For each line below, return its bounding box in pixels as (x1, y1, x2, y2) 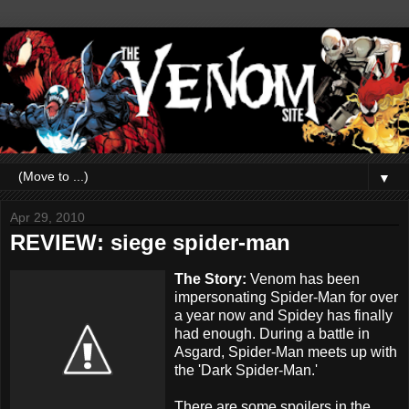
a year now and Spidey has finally (174, 307, 393, 323)
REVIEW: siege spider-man (10, 229, 290, 255)
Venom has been (250, 270, 360, 287)
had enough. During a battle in (174, 325, 370, 341)
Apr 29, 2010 (10, 209, 85, 225)
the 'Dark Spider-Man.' (174, 362, 318, 378)
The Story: (174, 270, 250, 287)
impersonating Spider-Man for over (174, 288, 398, 305)
